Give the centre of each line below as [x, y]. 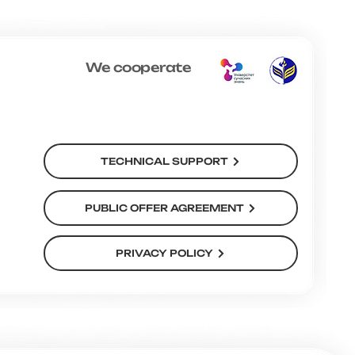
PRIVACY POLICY [164, 254]
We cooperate [139, 68]
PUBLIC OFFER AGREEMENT [164, 208]
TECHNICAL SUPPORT [164, 162]
